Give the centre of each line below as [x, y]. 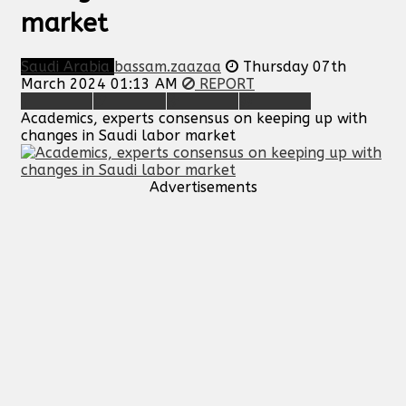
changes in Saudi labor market [128, 135]
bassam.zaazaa [168, 66]
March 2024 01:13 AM [99, 83]
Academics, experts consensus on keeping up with [194, 118]
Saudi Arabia [68, 66]
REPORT [225, 83]
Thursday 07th [295, 66]
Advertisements [203, 187]
